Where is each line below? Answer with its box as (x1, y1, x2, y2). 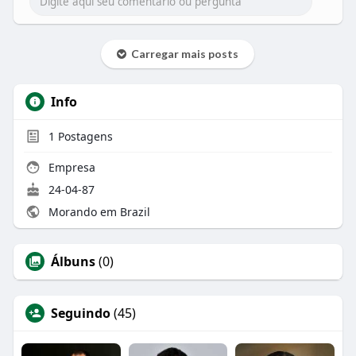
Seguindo (50, 304, 110, 322)
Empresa (44, 159, 95, 175)
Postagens (54, 128, 113, 144)
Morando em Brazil (44, 203, 150, 219)
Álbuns (50, 252, 95, 270)
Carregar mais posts (126, 46, 239, 60)
